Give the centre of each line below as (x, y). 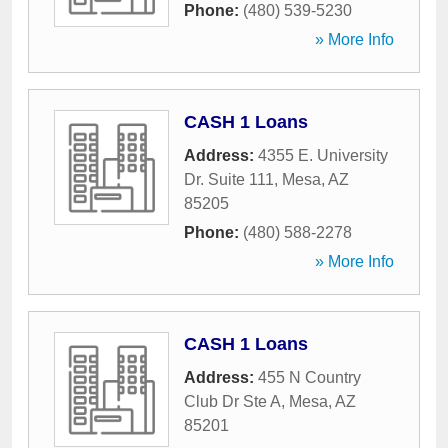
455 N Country (309, 377)
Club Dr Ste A (232, 401)
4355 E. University (323, 155)
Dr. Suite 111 (229, 179)
